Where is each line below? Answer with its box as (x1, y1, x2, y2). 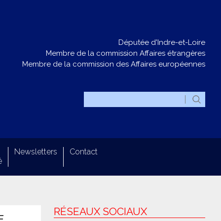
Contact (70, 147, 98, 156)
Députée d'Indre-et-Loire (118, 38, 205, 47)
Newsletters (14, 147, 57, 156)
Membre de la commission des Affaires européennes (22, 60, 205, 69)
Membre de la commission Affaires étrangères (46, 49, 205, 58)
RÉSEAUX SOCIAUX (53, 205, 147, 218)
